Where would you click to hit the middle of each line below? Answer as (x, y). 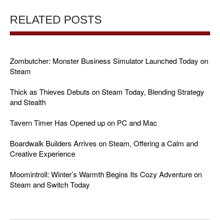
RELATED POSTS (56, 20)
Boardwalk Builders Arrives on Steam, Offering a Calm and (104, 143)
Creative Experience (42, 154)
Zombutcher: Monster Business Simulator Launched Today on (109, 61)
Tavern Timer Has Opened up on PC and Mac (83, 123)
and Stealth (28, 102)
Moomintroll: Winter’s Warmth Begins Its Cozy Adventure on (106, 174)
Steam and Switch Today (50, 185)
